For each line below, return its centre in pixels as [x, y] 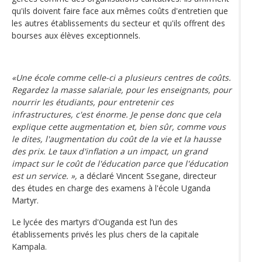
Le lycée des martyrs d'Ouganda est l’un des [95, 222]
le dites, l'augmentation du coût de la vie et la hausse [116, 139]
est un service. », [44, 175]
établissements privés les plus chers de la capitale [105, 234]
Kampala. [29, 246]
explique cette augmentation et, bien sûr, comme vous [119, 126]
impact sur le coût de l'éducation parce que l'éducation [120, 163]
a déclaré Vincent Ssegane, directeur [147, 175]
